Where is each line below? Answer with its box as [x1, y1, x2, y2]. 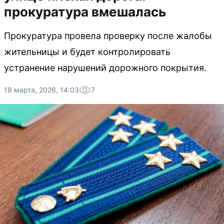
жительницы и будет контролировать [4, 46, 170, 57]
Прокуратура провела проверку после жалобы [4, 30, 212, 41]
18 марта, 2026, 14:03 [4, 85, 79, 94]
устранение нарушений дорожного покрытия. [4, 62, 206, 73]
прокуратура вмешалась [4, 4, 166, 19]
